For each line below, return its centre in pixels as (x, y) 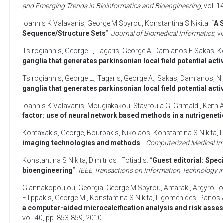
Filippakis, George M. (55, 198)
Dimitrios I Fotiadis (118, 160)
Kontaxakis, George (53, 133)
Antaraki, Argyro (189, 188)
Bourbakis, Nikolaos (118, 133)
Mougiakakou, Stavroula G (129, 106)
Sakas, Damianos (185, 78)
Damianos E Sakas (184, 51)
